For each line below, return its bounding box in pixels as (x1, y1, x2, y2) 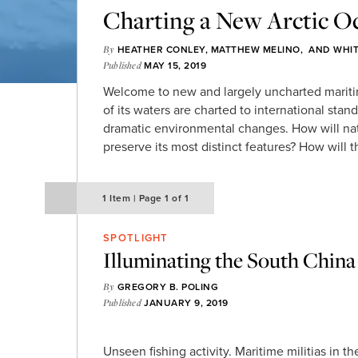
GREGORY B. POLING (117, 281, 219, 292)
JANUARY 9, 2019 (141, 297, 229, 308)
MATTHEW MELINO (210, 44, 300, 55)
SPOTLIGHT (103, 232, 169, 245)
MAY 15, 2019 (141, 60, 207, 71)
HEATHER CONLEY (117, 44, 205, 55)
